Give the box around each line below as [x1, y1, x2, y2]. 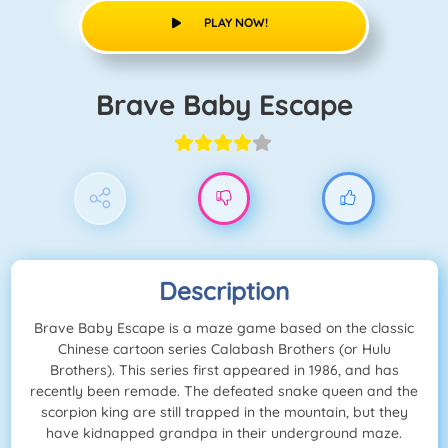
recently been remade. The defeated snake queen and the [30, 382, 418, 401]
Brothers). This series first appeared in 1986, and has [49, 361, 399, 380]
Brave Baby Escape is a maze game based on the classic [34, 319, 414, 338]
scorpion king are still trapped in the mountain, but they [40, 403, 408, 422]
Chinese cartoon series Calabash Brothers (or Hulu [57, 340, 391, 359]
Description [159, 275, 289, 307]
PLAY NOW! [203, 14, 268, 30]
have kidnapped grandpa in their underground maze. [46, 424, 402, 443]
